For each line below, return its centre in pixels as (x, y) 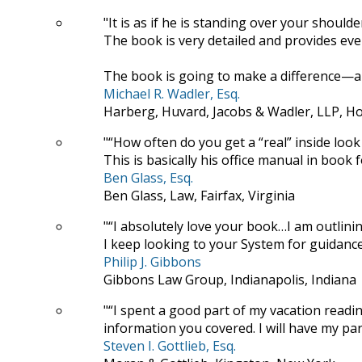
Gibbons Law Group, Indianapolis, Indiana (230, 279)
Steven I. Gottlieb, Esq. (170, 345)
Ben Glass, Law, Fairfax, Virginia (199, 195)
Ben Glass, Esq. (148, 177)
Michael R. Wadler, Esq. (172, 93)
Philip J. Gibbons (152, 261)
